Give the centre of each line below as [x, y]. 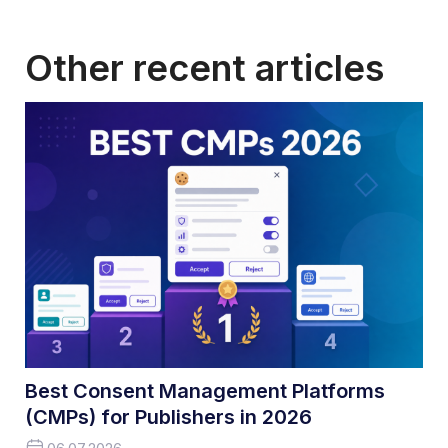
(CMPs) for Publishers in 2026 [168, 416]
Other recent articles [204, 68]
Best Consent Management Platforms [205, 390]
